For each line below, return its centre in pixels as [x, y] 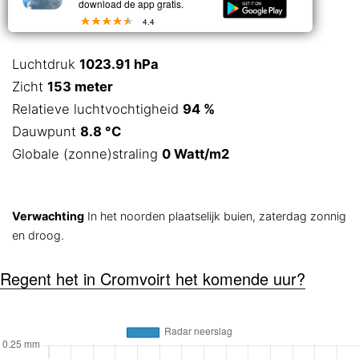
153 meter [80, 87]
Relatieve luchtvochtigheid [97, 109]
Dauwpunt [46, 131]
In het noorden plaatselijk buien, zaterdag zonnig [215, 216]
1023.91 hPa [119, 64]
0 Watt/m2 [196, 154]
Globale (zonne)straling [87, 154]
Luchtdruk [46, 64]
